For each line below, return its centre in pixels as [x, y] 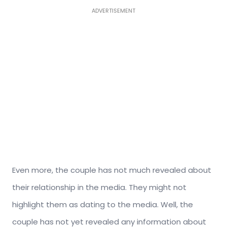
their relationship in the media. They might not [99, 187]
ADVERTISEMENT [113, 10]
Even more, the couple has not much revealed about [112, 170]
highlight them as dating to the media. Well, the [103, 204]
